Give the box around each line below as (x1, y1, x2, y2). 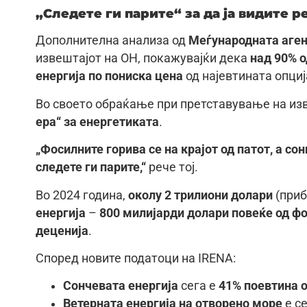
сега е (178, 279, 219, 293)
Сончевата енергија (63, 279, 178, 293)
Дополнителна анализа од (36, 34, 188, 48)
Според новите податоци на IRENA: (36, 251, 236, 265)
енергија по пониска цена (36, 69, 183, 84)
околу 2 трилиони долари (128, 188, 273, 202)
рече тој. (146, 160, 198, 175)
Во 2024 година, (36, 188, 128, 202)
